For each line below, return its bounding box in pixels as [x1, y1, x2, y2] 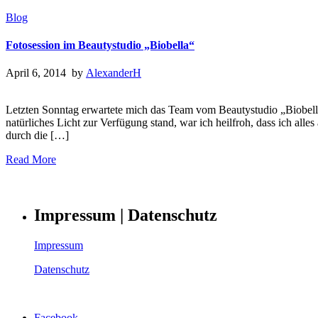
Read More [6, 153, 56, 166]
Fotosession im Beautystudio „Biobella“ [6, 39, 194, 52]
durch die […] [6, 129, 69, 142]
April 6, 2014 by [6, 67, 86, 79]
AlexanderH [86, 67, 141, 79]
